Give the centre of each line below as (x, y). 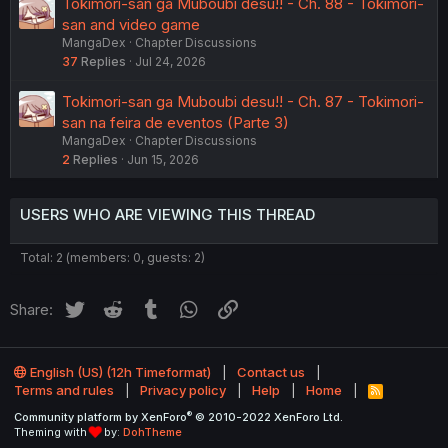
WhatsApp (237, 307)
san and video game (131, 25)
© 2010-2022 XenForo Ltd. (269, 417)
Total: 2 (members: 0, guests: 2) (112, 258)
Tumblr (187, 307)
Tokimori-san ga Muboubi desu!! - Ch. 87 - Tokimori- (243, 102)
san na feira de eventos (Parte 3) (175, 123)
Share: (31, 310)
